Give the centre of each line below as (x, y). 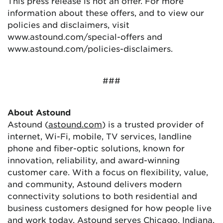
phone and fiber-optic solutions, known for (96, 148)
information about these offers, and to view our (106, 13)
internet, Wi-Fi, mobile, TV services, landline (100, 136)
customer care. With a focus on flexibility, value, (108, 172)
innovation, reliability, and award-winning (94, 160)
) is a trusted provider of (153, 124)
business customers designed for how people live (110, 208)
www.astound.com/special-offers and (85, 37)
